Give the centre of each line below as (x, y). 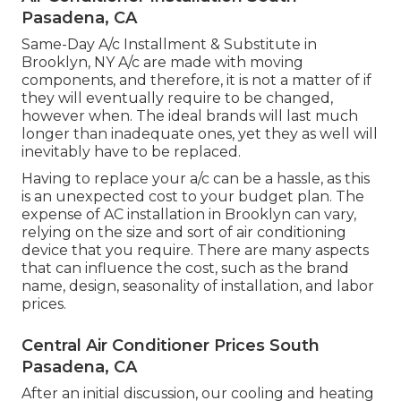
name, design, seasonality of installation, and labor (198, 286)
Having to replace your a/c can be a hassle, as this (196, 178)
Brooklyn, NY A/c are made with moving (162, 62)
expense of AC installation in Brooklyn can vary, (189, 214)
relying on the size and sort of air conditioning (184, 232)
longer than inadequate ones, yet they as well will (200, 133)
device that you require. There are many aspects (195, 250)
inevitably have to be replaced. (131, 151)
